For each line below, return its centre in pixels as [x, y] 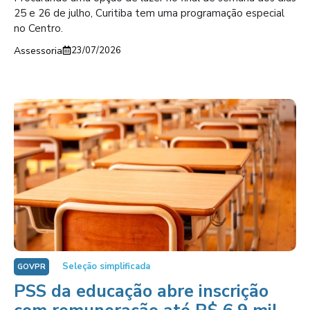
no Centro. [38, 28]
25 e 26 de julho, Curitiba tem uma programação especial [149, 13]
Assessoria [38, 51]
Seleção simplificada [106, 266]
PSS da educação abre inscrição [141, 291]
